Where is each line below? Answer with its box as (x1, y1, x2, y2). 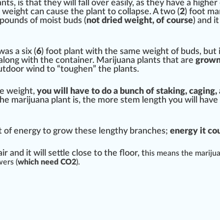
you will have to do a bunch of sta (35, 87, 168, 96)
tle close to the (63, 149, 119, 158)
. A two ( (149, 7, 180, 17)
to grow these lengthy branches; (41, 127, 170, 136)
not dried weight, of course (86, 16, 193, 26)
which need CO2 (18, 158, 76, 166)
